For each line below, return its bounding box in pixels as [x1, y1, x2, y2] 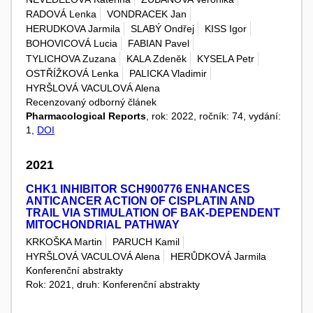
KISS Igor [205, 23, 247, 35]
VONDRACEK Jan [107, 8, 187, 20]
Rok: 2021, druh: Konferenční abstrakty [26, 279, 200, 291]
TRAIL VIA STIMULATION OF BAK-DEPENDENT [26, 206, 280, 219]
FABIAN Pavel [128, 38, 189, 50]
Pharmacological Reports [26, 110, 146, 122]
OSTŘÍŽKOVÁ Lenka [26, 68, 119, 80]
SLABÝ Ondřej [131, 23, 194, 35]
